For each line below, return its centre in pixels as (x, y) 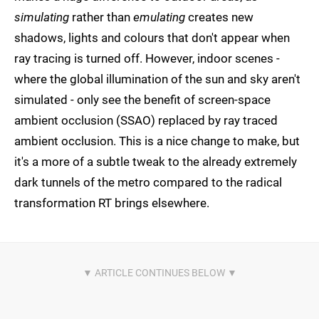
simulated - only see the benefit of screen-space (142, 100)
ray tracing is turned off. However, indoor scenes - (147, 59)
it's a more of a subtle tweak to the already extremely (156, 162)
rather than (101, 17)
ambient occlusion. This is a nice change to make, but (157, 141)
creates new (219, 17)
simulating (42, 17)
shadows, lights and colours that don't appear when (152, 38)
